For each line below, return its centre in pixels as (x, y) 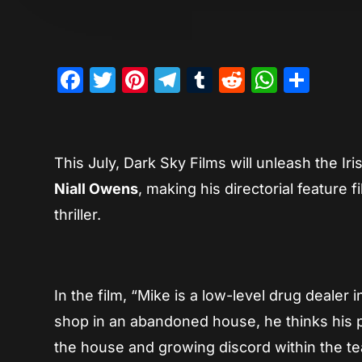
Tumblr (256, 80)
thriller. (78, 215)
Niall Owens (97, 189)
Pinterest (202, 80)
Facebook (144, 80)
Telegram (238, 80)
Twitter (158, 80)
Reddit (285, 80)
